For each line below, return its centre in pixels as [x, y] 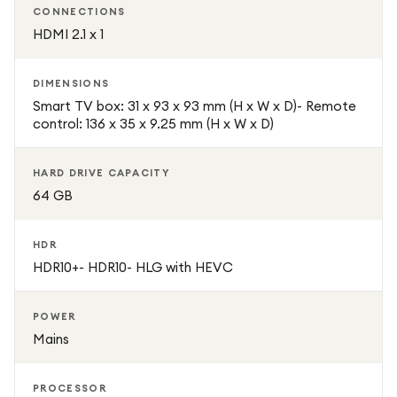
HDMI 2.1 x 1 [68, 34]
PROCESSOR [70, 388]
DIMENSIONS [71, 83]
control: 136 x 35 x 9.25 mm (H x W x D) [153, 124]
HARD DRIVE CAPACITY [102, 173]
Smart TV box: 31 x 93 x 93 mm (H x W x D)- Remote [195, 106]
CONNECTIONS [79, 12]
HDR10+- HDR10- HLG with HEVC [133, 267]
